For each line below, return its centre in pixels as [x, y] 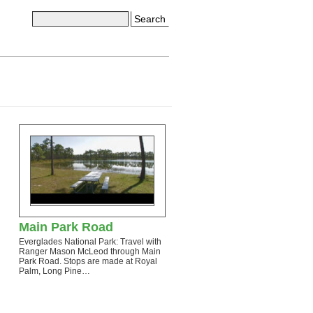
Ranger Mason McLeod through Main [90, 252]
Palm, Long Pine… [54, 271]
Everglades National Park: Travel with [90, 242]
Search [150, 19]
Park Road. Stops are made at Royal [88, 261]
